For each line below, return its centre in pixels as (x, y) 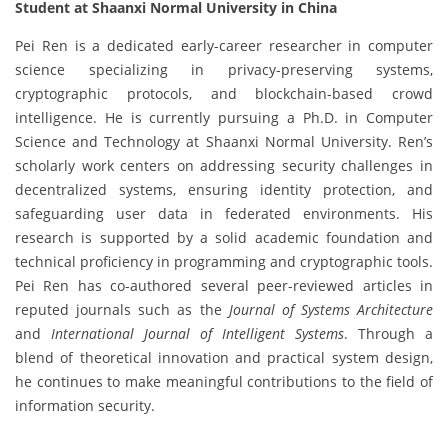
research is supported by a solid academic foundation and (224, 237)
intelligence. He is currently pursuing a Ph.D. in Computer (224, 117)
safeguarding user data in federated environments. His (224, 213)
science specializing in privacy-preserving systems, (224, 69)
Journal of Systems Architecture (330, 309)
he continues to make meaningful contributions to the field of (224, 381)
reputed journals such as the (122, 309)
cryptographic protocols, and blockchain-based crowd (224, 93)
